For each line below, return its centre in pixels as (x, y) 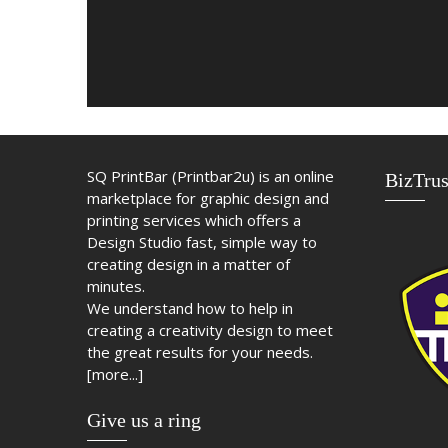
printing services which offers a (194, 220)
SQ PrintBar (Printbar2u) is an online (210, 176)
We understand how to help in (190, 308)
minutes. (116, 286)
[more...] (115, 374)
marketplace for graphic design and (208, 198)
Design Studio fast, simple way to (202, 242)
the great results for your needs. (200, 352)
